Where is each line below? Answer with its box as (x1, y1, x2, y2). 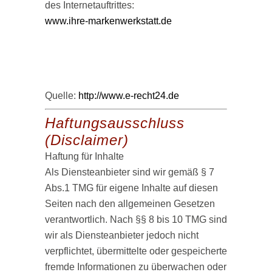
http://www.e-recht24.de (78, 90, 179, 101)
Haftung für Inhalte (45, 151, 124, 161)
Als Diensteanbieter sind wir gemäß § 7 (45, 167, 214, 177)
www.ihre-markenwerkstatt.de (45, 16, 172, 26)
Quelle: (45, 90, 78, 101)
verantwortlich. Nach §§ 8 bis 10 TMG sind (45, 214, 227, 225)
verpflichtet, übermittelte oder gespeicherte (45, 246, 227, 256)
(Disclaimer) (45, 132, 129, 148)
